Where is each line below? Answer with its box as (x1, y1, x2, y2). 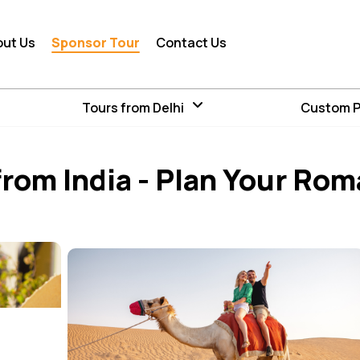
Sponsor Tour (51, 33, 140, 51)
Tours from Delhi (81, 99, 184, 117)
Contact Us (156, 33, 227, 51)
